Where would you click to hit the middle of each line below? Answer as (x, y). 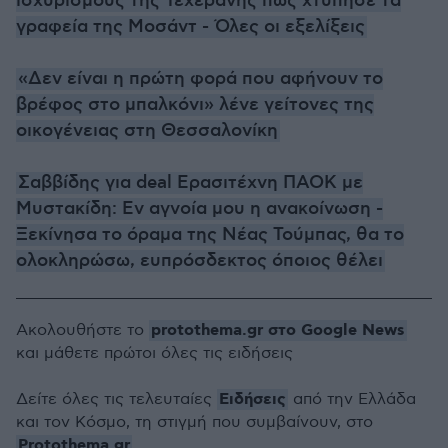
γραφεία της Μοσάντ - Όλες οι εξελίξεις (190, 27)
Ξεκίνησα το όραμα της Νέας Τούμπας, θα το (210, 235)
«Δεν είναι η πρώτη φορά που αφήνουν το (200, 79)
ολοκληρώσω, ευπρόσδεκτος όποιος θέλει (199, 261)
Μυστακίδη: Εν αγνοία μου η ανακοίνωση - (199, 209)
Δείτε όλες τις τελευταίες (116, 399)
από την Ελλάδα (352, 399)
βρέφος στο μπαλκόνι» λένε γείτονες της (195, 105)
